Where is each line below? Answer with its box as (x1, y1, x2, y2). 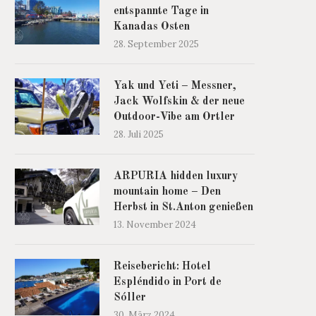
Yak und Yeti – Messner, (114, 80, 236, 92)
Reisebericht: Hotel (114, 261, 211, 273)
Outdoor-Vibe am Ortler (114, 111, 235, 123)
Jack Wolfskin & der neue (114, 96, 245, 108)
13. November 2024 (114, 219, 196, 231)
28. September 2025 (114, 38, 199, 51)
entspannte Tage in (114, 6, 209, 18)
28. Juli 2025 (114, 128, 164, 141)
